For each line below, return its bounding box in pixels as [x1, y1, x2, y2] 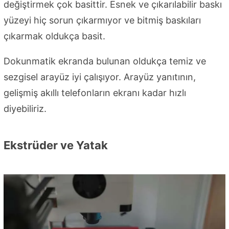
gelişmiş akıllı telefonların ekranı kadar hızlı [4, 87, 186, 98]
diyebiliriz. [4, 103, 47, 114]
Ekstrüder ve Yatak [4, 138, 108, 152]
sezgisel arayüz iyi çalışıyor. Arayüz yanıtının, [4, 71, 196, 82]
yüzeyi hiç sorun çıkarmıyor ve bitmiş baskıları [4, 14, 201, 26]
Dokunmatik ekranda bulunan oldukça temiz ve [4, 55, 206, 66]
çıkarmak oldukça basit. [4, 30, 105, 41]
